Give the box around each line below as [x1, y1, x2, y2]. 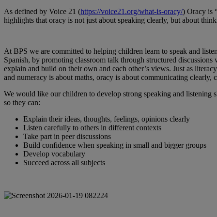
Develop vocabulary [23, 149, 85, 158]
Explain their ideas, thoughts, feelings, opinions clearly [23, 114, 190, 123]
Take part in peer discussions [23, 132, 111, 140]
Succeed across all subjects [23, 158, 105, 167]
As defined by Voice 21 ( [4, 7, 80, 15]
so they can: [4, 98, 40, 107]
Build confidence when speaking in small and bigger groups [23, 140, 206, 149]
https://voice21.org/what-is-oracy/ [80, 7, 183, 15]
